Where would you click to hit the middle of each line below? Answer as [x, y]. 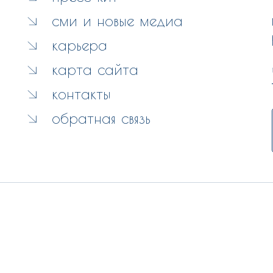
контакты [81, 93]
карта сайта [95, 69]
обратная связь [101, 118]
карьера [79, 44]
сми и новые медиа [117, 20]
